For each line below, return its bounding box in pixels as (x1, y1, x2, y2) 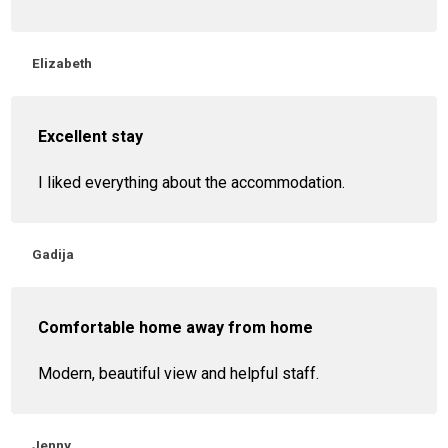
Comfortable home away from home (38, 318, 314, 338)
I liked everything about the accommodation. (38, 173, 346, 193)
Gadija (32, 246, 75, 263)
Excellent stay (38, 127, 144, 147)
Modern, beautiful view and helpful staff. (38, 364, 320, 384)
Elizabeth (32, 55, 93, 72)
